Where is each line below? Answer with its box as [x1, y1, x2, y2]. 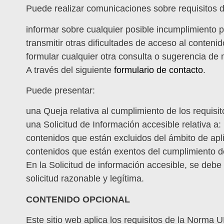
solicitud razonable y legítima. [26, 173, 144, 184]
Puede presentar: [26, 85, 95, 95]
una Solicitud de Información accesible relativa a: [26, 119, 221, 130]
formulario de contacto [114, 64, 203, 75]
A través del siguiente [26, 64, 114, 75]
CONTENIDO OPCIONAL [26, 194, 130, 204]
